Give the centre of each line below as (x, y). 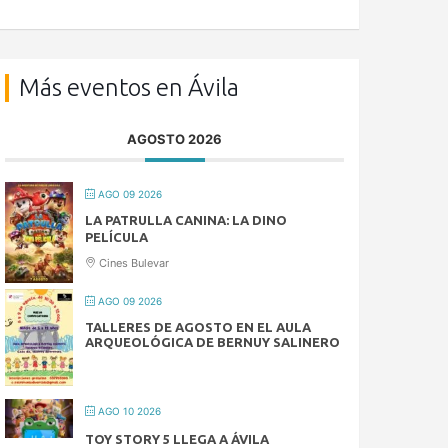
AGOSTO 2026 (175, 139)
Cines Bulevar (133, 263)
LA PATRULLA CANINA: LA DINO (186, 220)
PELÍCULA (117, 237)
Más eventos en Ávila (129, 88)
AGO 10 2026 (128, 411)
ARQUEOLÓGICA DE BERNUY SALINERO (213, 342)
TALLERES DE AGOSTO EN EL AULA (198, 327)
